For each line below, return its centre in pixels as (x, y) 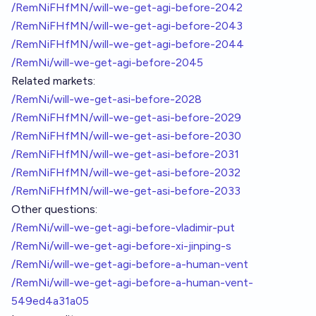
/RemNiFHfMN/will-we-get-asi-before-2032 (126, 172)
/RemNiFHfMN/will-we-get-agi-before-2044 (128, 44)
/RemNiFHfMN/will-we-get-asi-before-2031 (125, 154)
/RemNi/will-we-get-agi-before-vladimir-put (123, 227)
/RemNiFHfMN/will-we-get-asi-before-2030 (126, 136)
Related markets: (53, 81)
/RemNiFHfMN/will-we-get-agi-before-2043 (127, 26)
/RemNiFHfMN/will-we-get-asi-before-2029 (126, 117)
